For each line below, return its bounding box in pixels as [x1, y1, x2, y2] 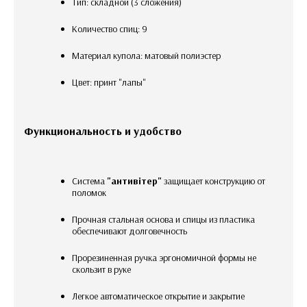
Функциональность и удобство [24, 123, 182, 138]
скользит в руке [72, 262, 131, 275]
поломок [72, 186, 106, 199]
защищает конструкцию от [162, 174, 265, 187]
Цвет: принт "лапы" [78, 75, 146, 88]
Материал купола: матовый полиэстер [79, 49, 221, 62]
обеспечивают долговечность [72, 224, 187, 237]
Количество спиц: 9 [77, 22, 147, 35]
